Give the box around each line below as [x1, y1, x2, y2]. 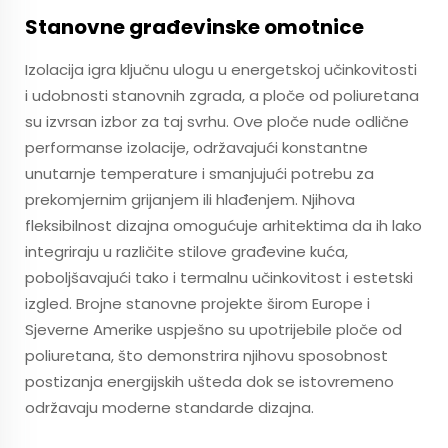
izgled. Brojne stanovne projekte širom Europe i [25, 293, 370, 314]
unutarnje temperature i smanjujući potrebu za [25, 163, 374, 184]
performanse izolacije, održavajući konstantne [25, 137, 368, 158]
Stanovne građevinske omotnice [25, 13, 364, 41]
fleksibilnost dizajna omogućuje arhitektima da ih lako [25, 215, 422, 236]
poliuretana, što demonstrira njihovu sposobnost [25, 345, 388, 366]
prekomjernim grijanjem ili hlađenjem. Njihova [25, 189, 355, 210]
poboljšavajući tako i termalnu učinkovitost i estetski [25, 267, 413, 288]
